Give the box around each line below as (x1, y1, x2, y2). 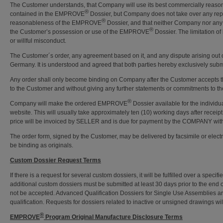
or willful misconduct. (10, 37, 66, 44)
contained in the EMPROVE (10, 10, 85, 17)
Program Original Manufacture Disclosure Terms (44, 214, 183, 221)
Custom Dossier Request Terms (10, 157, 101, 164)
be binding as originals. (10, 142, 73, 149)
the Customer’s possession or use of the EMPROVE (10, 28, 149, 35)
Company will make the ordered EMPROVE (10, 100, 127, 107)
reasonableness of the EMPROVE (10, 19, 102, 26)
